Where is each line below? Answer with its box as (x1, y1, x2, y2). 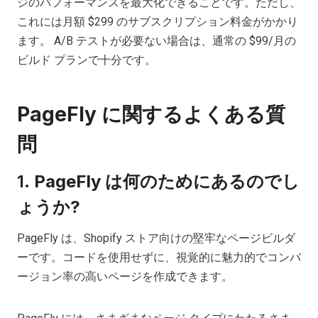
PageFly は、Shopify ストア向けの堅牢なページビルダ (17, 231, 295, 245)
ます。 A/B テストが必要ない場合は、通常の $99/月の (17, 33, 296, 48)
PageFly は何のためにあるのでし (34, 170, 300, 192)
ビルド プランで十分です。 (17, 53, 156, 67)
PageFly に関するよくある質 (17, 102, 285, 126)
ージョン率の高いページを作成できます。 (17, 269, 236, 283)
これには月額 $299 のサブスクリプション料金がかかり (17, 14, 298, 28)
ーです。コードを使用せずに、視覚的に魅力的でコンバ (17, 250, 301, 264)
